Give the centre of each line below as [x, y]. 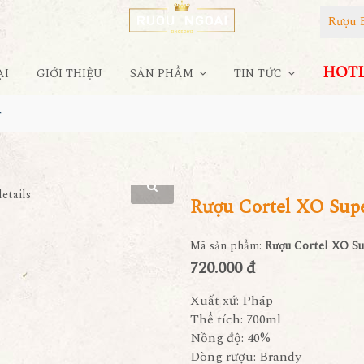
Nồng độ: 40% [230, 338]
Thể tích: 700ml [236, 319]
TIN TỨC [259, 74]
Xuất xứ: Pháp [232, 301]
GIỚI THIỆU [69, 74]
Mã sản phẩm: [227, 246]
